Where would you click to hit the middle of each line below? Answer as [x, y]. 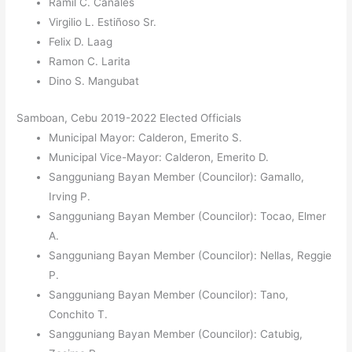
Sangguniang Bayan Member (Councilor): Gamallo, [177, 177]
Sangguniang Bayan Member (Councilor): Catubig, [176, 334]
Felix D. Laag [81, 42]
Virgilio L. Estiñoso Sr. [103, 22]
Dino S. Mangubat [94, 81]
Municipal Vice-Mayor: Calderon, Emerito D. [159, 158]
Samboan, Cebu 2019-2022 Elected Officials [129, 118]
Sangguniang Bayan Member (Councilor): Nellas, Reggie [191, 256]
